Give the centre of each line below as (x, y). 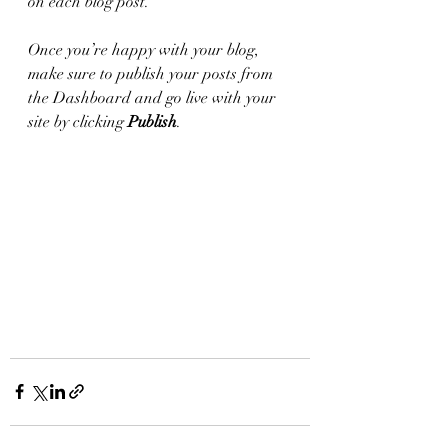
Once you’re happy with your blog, (145, 50)
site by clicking (78, 122)
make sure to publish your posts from (152, 74)
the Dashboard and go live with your (154, 98)
